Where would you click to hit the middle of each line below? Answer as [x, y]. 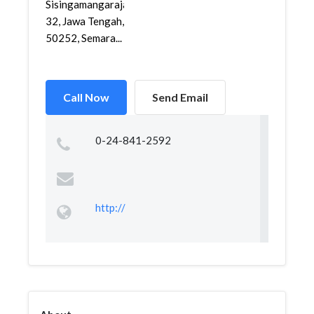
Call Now [86, 97]
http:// [110, 207]
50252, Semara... [84, 38]
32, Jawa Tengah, [85, 21]
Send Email [180, 97]
